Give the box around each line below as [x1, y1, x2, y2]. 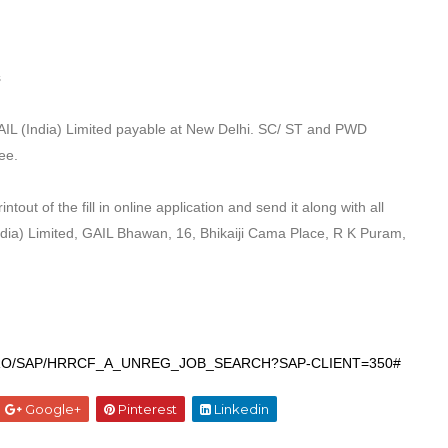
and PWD [307, 121, 367, 137]
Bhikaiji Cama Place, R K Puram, [200, 225, 406, 241]
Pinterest [114, 401, 177, 417]
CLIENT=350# [311, 355, 401, 371]
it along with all [291, 199, 384, 215]
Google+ [21, 401, 81, 417]
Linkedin [210, 401, 269, 417]
